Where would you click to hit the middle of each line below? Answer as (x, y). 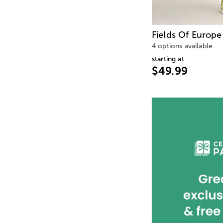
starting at (168, 59)
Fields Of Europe (187, 35)
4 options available (182, 46)
